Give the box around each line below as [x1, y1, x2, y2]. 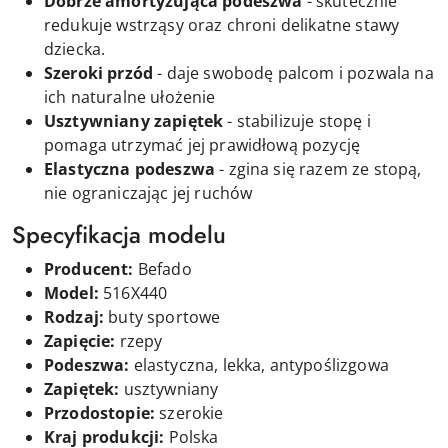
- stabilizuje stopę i [223, 109, 371, 132]
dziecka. [44, 37, 106, 60]
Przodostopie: [44, 401, 156, 424]
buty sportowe [104, 305, 221, 328]
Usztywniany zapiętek [44, 109, 224, 132]
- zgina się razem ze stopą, [215, 157, 422, 180]
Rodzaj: [44, 305, 105, 328]
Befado [133, 257, 192, 280]
